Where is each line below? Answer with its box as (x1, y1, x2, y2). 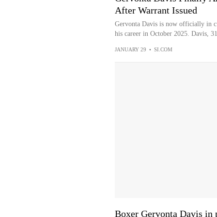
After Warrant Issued (114, 5, 197, 15)
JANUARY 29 (114, 46, 146, 52)
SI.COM (154, 46, 172, 52)
